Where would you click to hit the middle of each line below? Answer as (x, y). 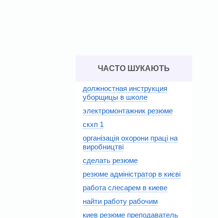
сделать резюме (110, 160)
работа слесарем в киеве (125, 188)
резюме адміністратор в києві (132, 174)
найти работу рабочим (120, 201)
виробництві (103, 147)
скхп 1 (93, 124)
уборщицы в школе (115, 97)
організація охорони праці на (130, 138)
